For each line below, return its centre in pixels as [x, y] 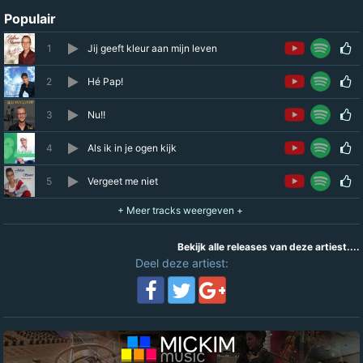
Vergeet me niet [123, 181]
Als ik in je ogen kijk [132, 148]
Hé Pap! [105, 81]
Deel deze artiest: [181, 263]
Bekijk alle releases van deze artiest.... [269, 247]
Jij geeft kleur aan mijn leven [152, 48]
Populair [30, 19]
